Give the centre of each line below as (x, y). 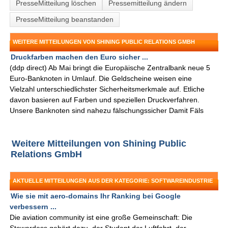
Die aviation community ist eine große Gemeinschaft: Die (101, 218)
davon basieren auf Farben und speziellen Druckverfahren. (105, 100)
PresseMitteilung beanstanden (65, 20)
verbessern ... (33, 207)
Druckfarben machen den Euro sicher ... (80, 57)
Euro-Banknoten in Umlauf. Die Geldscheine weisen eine (101, 79)
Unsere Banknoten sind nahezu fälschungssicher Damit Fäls (107, 111)
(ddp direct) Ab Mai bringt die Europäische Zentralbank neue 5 (110, 68)
